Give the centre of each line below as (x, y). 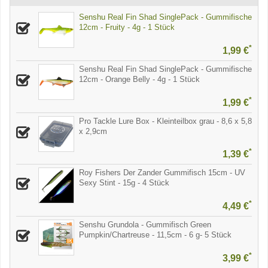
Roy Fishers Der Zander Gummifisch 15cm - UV (162, 173)
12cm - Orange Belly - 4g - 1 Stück (139, 79)
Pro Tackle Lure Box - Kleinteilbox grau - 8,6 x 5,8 (165, 121)
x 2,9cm (93, 131)
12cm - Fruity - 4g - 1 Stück (127, 27)
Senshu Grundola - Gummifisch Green (145, 225)
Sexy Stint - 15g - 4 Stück (124, 183)
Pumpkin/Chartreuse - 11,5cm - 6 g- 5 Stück (155, 235)
